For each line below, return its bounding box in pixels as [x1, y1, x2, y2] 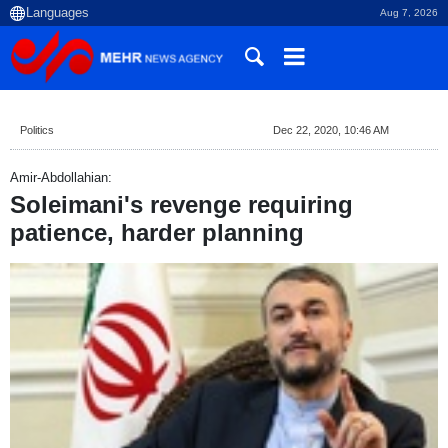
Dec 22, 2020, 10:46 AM [273, 124, 389, 136]
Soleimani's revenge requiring [10, 191, 353, 219]
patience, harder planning [10, 219, 304, 247]
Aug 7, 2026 [380, 7, 438, 18]
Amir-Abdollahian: [10, 170, 112, 185]
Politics [20, 124, 54, 136]
